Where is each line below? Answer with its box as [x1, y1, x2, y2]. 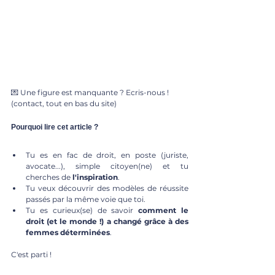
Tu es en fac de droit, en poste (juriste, [26, 150, 188, 160]
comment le [138, 205, 189, 215]
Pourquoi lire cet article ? [11, 122, 98, 131]
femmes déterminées [26, 227, 110, 237]
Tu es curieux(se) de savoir [26, 205, 139, 215]
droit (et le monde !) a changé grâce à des [26, 216, 188, 226]
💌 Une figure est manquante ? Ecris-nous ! [11, 87, 171, 97]
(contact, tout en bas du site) [11, 98, 117, 108]
